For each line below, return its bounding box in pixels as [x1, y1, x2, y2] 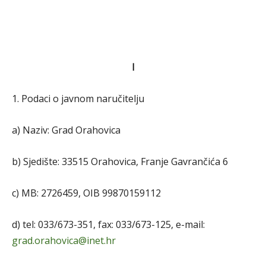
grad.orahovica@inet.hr [12, 234, 116, 247]
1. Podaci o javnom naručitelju [12, 92, 144, 105]
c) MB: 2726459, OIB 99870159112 [12, 186, 161, 199]
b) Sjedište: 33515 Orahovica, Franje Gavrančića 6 [12, 155, 228, 168]
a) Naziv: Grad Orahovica [12, 123, 121, 137]
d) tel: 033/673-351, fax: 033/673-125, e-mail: [12, 218, 205, 231]
